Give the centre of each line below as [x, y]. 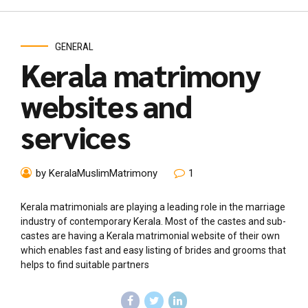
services [75, 136]
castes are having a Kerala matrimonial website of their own [150, 236]
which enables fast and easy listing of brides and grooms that [153, 251]
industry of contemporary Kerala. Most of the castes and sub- [153, 222]
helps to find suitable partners [85, 265]
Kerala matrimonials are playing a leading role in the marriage [153, 207]
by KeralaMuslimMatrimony [97, 174]
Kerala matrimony [141, 74]
